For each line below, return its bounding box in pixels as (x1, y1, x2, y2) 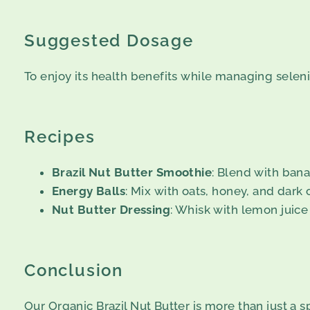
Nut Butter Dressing (52, 203, 171, 217)
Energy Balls (52, 184, 126, 199)
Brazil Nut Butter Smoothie (52, 165, 212, 180)
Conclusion (24, 260, 123, 281)
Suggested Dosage (24, 30, 194, 51)
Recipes (24, 127, 95, 147)
